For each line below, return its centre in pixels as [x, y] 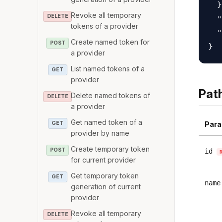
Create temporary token [111, 149]
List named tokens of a [108, 68]
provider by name [100, 133]
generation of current [106, 186]
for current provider [104, 160]
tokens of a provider [105, 26]
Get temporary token [105, 175]
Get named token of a [107, 122]
